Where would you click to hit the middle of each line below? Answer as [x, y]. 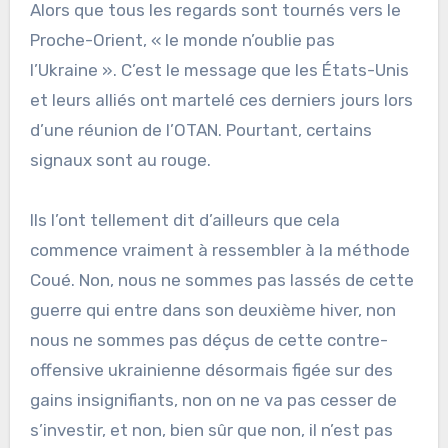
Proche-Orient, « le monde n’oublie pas [182, 40]
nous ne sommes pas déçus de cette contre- [208, 340]
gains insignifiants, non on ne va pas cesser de [213, 400]
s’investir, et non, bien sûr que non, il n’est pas [211, 430]
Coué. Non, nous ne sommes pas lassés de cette [221, 280]
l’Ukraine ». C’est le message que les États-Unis [219, 70]
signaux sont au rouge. [120, 160]
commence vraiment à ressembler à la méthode [219, 250]
